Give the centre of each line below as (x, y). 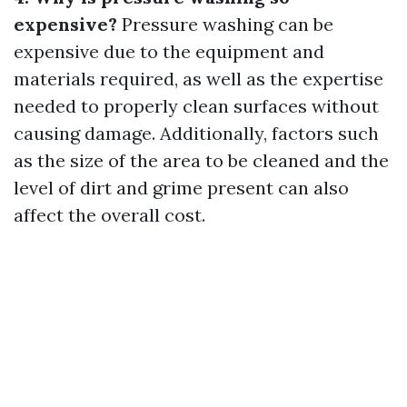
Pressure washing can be (225, 24)
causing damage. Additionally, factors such (196, 133)
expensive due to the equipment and (169, 51)
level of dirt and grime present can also (181, 188)
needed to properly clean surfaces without (196, 106)
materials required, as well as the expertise (199, 79)
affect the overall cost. (109, 215)
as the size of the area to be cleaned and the (201, 160)
